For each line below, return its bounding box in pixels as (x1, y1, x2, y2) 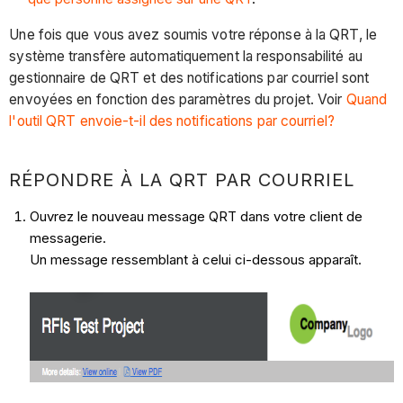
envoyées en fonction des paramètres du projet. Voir (9, 90, 346, 108)
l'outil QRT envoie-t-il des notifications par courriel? (9, 112, 335, 130)
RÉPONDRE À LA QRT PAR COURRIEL (9, 168, 355, 191)
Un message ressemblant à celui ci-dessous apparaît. (29, 250, 365, 268)
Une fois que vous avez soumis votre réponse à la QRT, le (9, 25, 377, 43)
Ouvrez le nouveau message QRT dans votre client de (29, 207, 363, 225)
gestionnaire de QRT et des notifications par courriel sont (9, 68, 370, 86)
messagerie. (29, 228, 110, 246)
